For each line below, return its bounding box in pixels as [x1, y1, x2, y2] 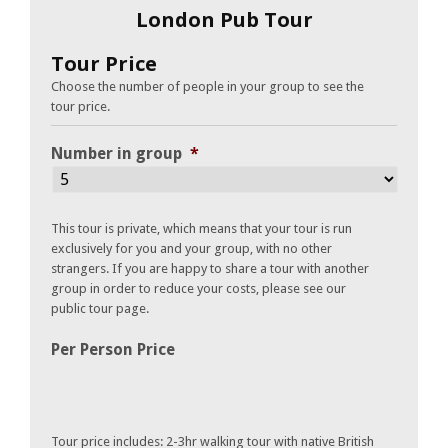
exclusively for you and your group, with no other [51, 241, 332, 257]
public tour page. [51, 301, 149, 317]
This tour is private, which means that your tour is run [51, 221, 352, 237]
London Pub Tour [135, 6, 313, 34]
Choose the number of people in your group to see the [51, 79, 364, 95]
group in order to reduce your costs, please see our [51, 281, 346, 297]
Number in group [51, 144, 182, 164]
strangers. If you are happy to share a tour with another [51, 261, 369, 277]
